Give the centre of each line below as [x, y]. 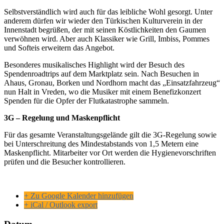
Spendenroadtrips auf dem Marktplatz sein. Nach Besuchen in [101, 74]
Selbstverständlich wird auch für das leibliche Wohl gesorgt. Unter [108, 12]
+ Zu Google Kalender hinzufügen [79, 196]
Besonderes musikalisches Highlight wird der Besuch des [94, 65]
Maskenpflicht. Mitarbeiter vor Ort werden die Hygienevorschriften [110, 153]
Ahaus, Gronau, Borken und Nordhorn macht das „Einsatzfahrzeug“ [112, 83]
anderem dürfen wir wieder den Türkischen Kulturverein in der [103, 21]
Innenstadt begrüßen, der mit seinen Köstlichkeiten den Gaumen [105, 30]
